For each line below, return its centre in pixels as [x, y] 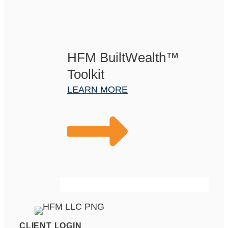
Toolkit [86, 75]
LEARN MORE [97, 90]
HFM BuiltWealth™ [123, 58]
